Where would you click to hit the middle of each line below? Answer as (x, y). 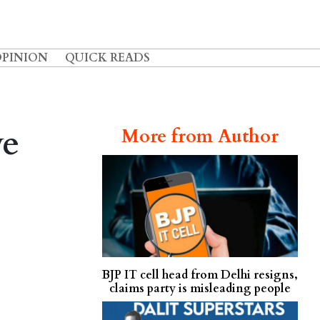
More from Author (200, 136)
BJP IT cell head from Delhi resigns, (200, 275)
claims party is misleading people (200, 289)
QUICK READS (107, 58)
